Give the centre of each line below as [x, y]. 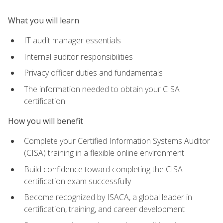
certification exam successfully [77, 181]
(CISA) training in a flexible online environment [104, 153]
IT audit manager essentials [72, 40]
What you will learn [44, 20]
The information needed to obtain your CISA [102, 89]
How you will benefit [46, 121]
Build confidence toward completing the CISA [103, 169]
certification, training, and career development [104, 209]
